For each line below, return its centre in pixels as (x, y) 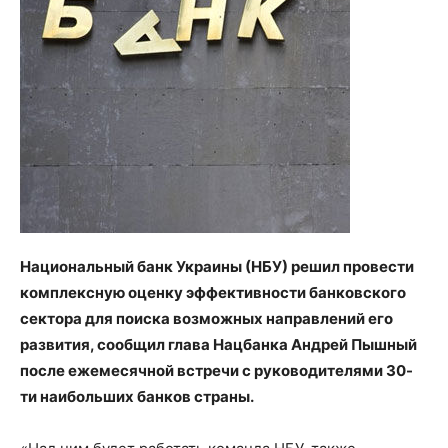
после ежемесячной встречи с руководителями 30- (216, 371)
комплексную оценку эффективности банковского (213, 293)
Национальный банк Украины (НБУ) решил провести (217, 267)
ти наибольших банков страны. (137, 397)
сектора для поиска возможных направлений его (206, 319)
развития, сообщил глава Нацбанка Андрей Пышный (218, 345)
